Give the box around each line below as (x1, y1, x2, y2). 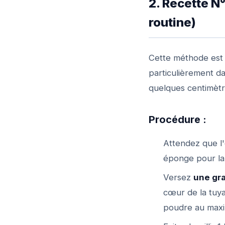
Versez (163, 172, 193, 182)
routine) (149, 15, 196, 30)
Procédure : (149, 113, 206, 126)
